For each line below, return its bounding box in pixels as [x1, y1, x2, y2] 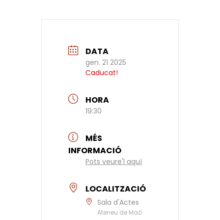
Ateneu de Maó [97, 208, 142, 217]
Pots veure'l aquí [85, 156, 142, 166]
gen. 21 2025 [85, 57, 126, 67]
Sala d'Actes [97, 197, 139, 208]
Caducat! [85, 67, 118, 78]
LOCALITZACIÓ [85, 183, 146, 195]
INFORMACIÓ [68, 144, 121, 156]
